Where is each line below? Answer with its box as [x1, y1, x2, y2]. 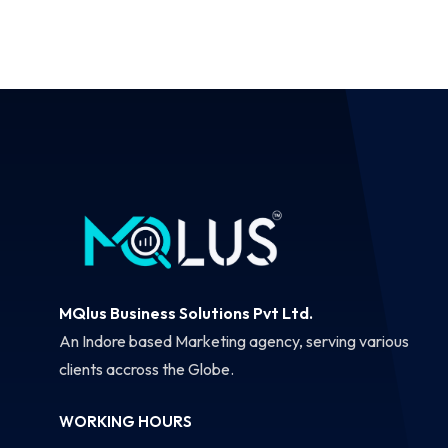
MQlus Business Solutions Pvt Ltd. [59, 303, 313, 324]
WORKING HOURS [59, 412, 192, 432]
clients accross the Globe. [59, 359, 234, 380]
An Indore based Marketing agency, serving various [59, 331, 409, 352]
